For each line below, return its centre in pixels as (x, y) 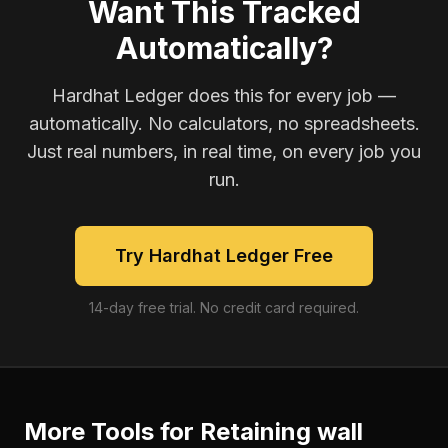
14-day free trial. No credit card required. (224, 307)
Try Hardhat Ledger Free (224, 255)
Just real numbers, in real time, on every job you (224, 151)
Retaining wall (281, 431)
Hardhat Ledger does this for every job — (224, 95)
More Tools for (112, 431)
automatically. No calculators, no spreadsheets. (224, 123)
